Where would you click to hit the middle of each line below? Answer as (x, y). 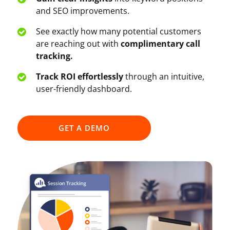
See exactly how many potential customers (118, 31)
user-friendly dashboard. (84, 89)
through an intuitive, (164, 76)
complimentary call (160, 43)
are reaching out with (78, 43)
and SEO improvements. (82, 11)
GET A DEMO (84, 128)
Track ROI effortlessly (79, 76)
